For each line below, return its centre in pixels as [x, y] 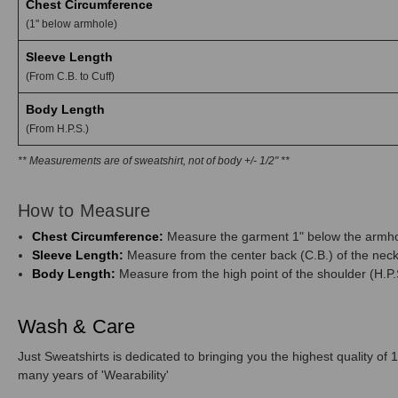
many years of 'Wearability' [95, 374]
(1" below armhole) [72, 24]
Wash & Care [76, 326]
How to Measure [84, 210]
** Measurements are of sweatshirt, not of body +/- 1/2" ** [154, 160]
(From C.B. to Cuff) [70, 76]
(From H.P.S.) [57, 128]
